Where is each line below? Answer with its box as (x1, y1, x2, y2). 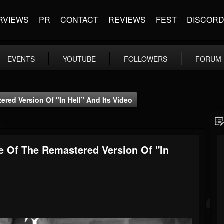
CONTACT (60, 14, 98, 25)
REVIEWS (108, 14, 146, 25)
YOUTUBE (63, 54, 96, 64)
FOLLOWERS (124, 54, 167, 64)
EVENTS (7, 54, 35, 64)
